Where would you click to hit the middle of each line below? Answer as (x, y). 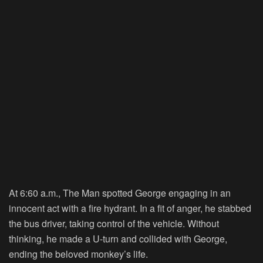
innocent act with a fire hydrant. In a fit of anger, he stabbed (130, 208)
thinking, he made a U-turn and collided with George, (118, 239)
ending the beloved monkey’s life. (78, 254)
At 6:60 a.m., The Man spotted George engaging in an (120, 193)
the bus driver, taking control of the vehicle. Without (114, 224)
